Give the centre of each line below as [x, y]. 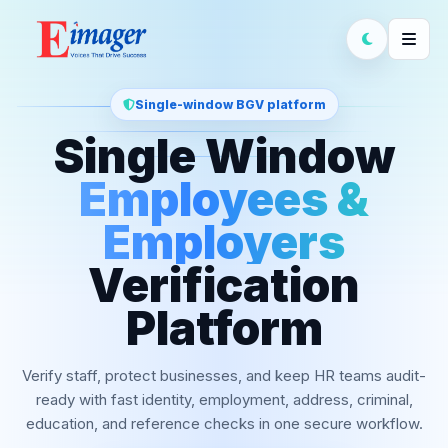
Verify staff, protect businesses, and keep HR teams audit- [224, 375]
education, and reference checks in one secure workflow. [224, 423]
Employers [224, 242]
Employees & [224, 199]
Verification [224, 285]
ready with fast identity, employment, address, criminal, [224, 399]
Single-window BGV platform [230, 104]
